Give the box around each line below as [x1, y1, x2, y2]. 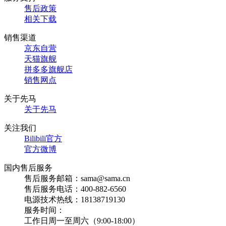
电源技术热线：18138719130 [24, 195, 125, 204]
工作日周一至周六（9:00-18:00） [24, 216, 140, 225]
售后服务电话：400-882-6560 [24, 185, 126, 193]
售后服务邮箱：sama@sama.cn [24, 174, 130, 183]
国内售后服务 [4, 163, 52, 172]
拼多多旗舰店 [24, 65, 73, 74]
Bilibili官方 [24, 134, 62, 143]
